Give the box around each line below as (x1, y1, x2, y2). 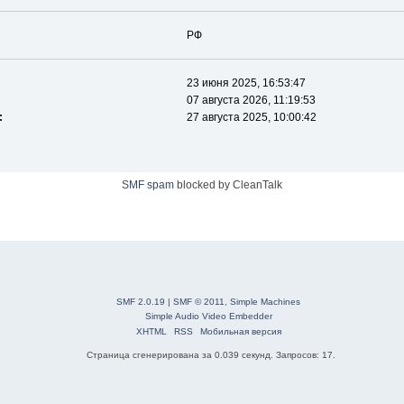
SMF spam (121, 179, 174, 192)
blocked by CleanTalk (173, 179, 282, 192)
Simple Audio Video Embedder (144, 311, 272, 322)
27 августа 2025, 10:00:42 (187, 111, 317, 124)
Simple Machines (230, 297, 301, 308)
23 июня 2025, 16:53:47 (187, 77, 307, 90)
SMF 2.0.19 (116, 297, 166, 308)
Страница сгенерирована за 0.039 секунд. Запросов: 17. (86, 350, 335, 361)
